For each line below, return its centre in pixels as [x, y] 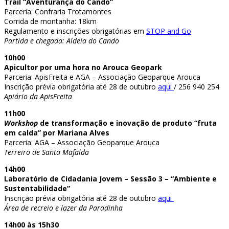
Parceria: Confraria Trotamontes [58, 11]
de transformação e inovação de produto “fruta [127, 123]
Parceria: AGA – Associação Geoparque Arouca [82, 142]
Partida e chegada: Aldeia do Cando [62, 40]
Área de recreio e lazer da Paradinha [63, 208]
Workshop [21, 123]
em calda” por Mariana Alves [57, 132]
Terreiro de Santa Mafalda [47, 152]
